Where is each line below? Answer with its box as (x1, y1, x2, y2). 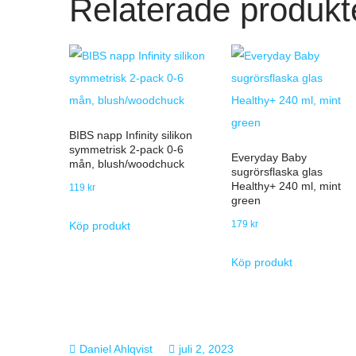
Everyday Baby (230, 151, 307, 164)
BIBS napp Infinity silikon (69, 129, 192, 141)
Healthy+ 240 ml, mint (230, 180, 341, 192)
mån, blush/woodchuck (69, 157, 184, 170)
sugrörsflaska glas (230, 165, 323, 178)
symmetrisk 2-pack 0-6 (69, 143, 184, 156)
